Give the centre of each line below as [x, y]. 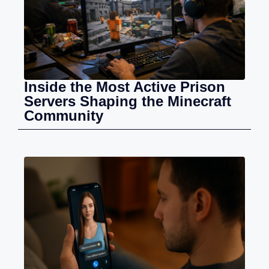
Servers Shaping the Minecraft [128, 101]
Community [64, 115]
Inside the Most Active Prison [125, 86]
